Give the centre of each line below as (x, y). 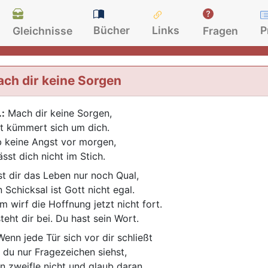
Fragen (221, 31)
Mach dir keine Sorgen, (58, 113)
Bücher (112, 30)
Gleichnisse (43, 31)
